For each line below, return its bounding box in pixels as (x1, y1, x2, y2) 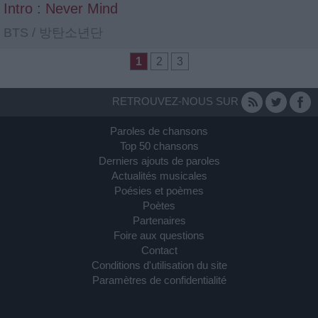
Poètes (143, 199, 175, 212)
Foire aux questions (114, 229, 204, 241)
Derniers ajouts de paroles (98, 155, 220, 167)
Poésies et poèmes (114, 185, 204, 197)
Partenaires (132, 214, 186, 226)
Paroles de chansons (110, 125, 208, 137)
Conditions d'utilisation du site (91, 259, 227, 271)
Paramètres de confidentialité (92, 274, 226, 286)
